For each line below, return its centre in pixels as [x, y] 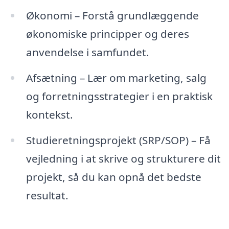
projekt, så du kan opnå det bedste [113, 177]
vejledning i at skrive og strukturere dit [123, 158]
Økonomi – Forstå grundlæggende [112, 16]
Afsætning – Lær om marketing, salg [116, 77]
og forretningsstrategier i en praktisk [119, 96]
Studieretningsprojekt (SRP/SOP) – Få [118, 140]
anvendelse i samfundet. [87, 52]
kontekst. [49, 114]
